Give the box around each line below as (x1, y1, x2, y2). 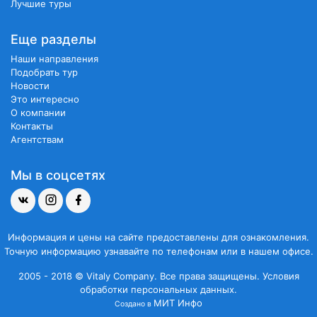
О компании (11, 107, 66, 118)
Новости (11, 80, 50, 91)
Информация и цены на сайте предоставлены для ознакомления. (8, 231, 309, 243)
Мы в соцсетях (11, 168, 105, 183)
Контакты (11, 120, 53, 132)
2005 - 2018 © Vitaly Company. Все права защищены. (18, 270, 263, 282)
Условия (262, 270, 299, 282)
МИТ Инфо (154, 297, 202, 309)
